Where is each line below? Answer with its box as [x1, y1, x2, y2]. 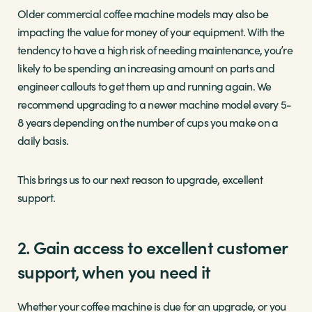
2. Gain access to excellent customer [17, 235, 287, 260]
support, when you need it [17, 259, 211, 284]
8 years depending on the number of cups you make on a [17, 115, 279, 130]
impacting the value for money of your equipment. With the [17, 24, 285, 40]
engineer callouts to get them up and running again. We [17, 79, 272, 94]
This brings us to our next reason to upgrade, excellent [17, 172, 263, 187]
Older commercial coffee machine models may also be [17, 6, 269, 22]
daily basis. [17, 133, 68, 148]
